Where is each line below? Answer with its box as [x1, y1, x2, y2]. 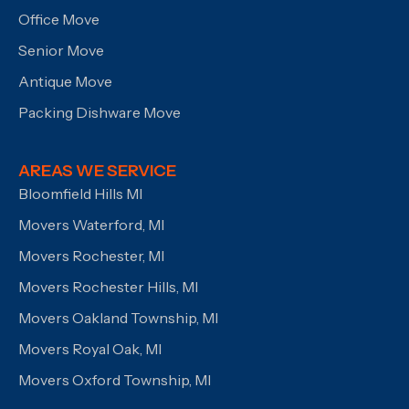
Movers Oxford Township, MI [18, 370, 211, 389]
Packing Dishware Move [18, 102, 181, 121]
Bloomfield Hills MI [18, 184, 142, 203]
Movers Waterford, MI [18, 215, 164, 234]
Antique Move [18, 71, 112, 90]
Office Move [18, 9, 100, 28]
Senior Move [18, 40, 104, 59]
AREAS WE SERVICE [18, 160, 176, 181]
